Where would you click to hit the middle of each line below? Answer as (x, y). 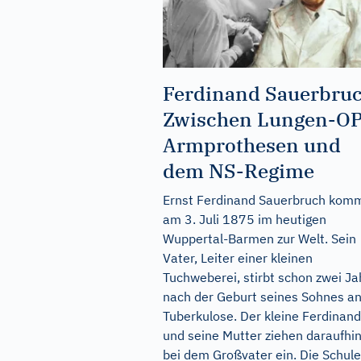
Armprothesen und (252, 145)
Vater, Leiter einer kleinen (238, 257)
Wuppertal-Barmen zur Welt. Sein (259, 238)
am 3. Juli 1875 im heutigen (245, 219)
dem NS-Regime (239, 170)
